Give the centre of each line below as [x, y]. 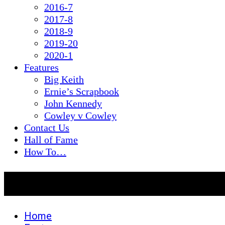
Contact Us [47, 128]
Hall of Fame [51, 140]
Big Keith [64, 79]
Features [41, 67]
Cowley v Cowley [80, 116]
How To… [45, 152]
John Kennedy [73, 103]
